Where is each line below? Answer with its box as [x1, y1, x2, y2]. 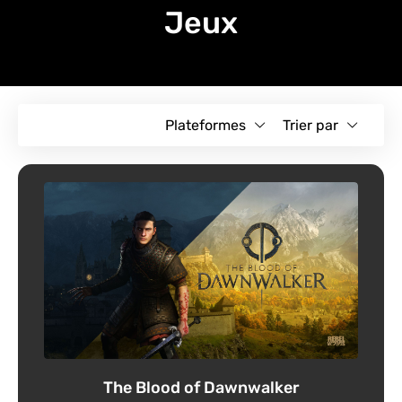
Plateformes [165, 116, 246, 134]
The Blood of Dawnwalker [102, 377, 300, 398]
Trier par [283, 116, 338, 134]
